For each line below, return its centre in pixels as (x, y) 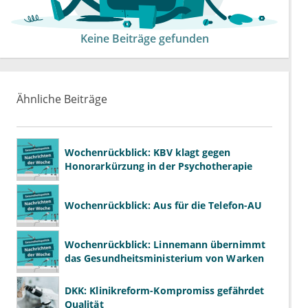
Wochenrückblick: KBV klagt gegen (148, 153)
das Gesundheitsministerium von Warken (164, 258)
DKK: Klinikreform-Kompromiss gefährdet (165, 291)
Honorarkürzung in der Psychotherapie (158, 166)
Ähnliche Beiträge (62, 99)
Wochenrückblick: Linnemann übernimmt (165, 245)
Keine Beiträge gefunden (144, 39)
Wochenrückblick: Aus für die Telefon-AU (164, 206)
